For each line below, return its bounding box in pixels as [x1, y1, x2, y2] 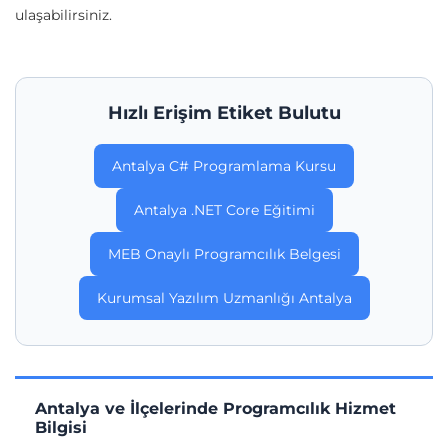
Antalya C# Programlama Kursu [112, 157, 336, 176]
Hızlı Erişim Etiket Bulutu [107, 102, 341, 125]
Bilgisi [35, 418, 87, 438]
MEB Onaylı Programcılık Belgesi [107, 245, 341, 264]
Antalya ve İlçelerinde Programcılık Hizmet [35, 399, 396, 419]
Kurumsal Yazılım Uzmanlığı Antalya [96, 289, 352, 308]
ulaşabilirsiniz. [15, 6, 112, 25]
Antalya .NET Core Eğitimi [133, 201, 315, 220]
